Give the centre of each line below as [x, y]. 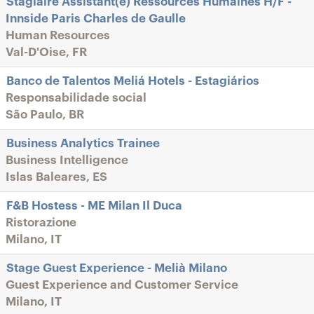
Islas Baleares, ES [56, 177]
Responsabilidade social [76, 98]
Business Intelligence [67, 160]
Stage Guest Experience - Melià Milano [117, 268]
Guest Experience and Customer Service [122, 285]
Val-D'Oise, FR [46, 52]
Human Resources [58, 35]
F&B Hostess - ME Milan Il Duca [94, 206]
